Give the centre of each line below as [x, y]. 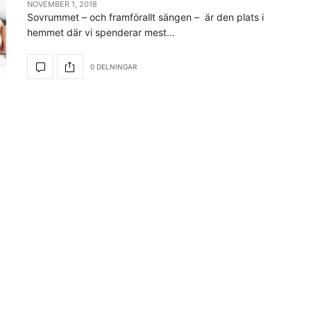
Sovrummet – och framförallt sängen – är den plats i [145, 17]
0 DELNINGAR [114, 66]
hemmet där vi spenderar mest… [101, 32]
